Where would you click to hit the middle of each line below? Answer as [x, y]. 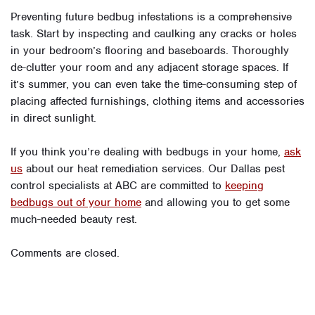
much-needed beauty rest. [74, 219]
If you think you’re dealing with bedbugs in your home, [147, 152]
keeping [244, 185]
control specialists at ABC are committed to [118, 185]
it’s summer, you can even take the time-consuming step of [154, 84]
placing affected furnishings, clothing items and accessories [157, 101]
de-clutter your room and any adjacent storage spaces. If [149, 67]
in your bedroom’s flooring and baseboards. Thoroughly [150, 50]
